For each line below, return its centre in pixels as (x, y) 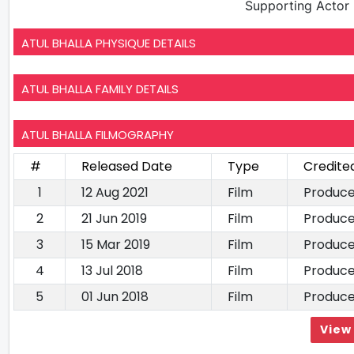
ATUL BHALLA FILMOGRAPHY (98, 134)
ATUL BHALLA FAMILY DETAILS (100, 88)
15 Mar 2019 (116, 244)
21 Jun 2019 (114, 218)
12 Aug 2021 (115, 192)
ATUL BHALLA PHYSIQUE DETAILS (109, 43)
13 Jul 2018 (112, 270)
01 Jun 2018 (115, 296)
